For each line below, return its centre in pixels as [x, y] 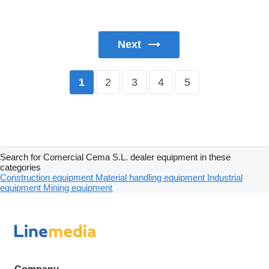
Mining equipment [78, 188]
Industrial [225, 178]
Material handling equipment [151, 178]
